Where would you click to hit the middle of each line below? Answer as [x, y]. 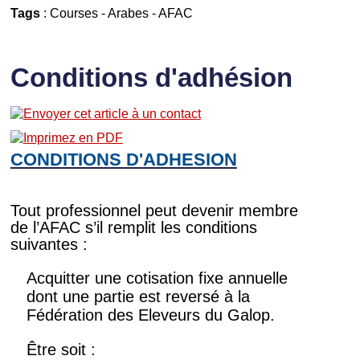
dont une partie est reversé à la [138, 296]
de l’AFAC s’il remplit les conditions [133, 227]
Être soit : [61, 349]
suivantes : [49, 244]
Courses [74, 12]
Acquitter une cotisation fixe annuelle [157, 278]
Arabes [128, 12]
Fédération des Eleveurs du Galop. [150, 315]
